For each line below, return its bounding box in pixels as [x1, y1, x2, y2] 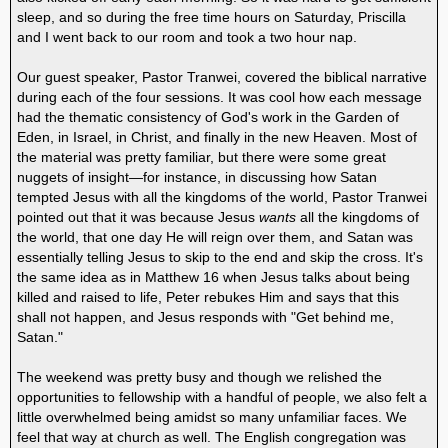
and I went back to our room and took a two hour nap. [17, 30, 357, 46]
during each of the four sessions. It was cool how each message [17, 90, 422, 106]
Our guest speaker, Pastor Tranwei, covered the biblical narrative [17, 70, 427, 86]
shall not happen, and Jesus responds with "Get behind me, [17, 310, 394, 326]
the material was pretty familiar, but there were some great [17, 150, 386, 166]
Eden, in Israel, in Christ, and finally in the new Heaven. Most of [17, 130, 417, 146]
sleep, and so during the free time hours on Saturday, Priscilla [17, 10, 406, 26]
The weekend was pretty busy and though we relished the [17, 370, 382, 386]
